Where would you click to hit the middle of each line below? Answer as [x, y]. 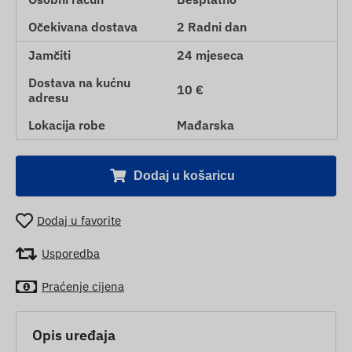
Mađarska [205, 125]
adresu [48, 97]
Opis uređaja [74, 335]
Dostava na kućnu [79, 82]
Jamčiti [49, 55]
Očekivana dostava [83, 26]
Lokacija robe [67, 125]
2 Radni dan [212, 26]
